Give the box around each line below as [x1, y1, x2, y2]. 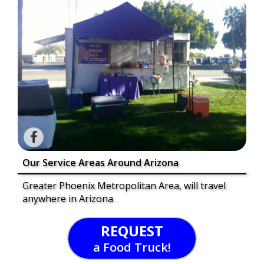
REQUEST [101, 221, 163, 241]
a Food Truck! [93, 239, 171, 256]
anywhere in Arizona [22, 192, 113, 206]
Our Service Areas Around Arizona [22, 156, 179, 170]
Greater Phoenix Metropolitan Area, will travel [22, 179, 226, 193]
